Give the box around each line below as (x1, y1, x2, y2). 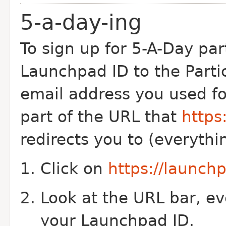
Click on (40, 160, 108, 178)
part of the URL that (20, 108, 182, 126)
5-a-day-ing (20, 10, 142, 35)
